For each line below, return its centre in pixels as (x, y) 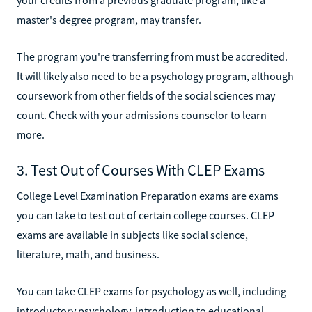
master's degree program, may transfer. (109, 19)
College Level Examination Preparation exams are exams (148, 195)
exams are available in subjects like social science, (132, 234)
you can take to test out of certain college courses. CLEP (146, 215)
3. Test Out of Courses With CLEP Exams (141, 170)
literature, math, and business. (88, 254)
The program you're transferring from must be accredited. (152, 56)
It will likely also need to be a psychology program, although (155, 76)
